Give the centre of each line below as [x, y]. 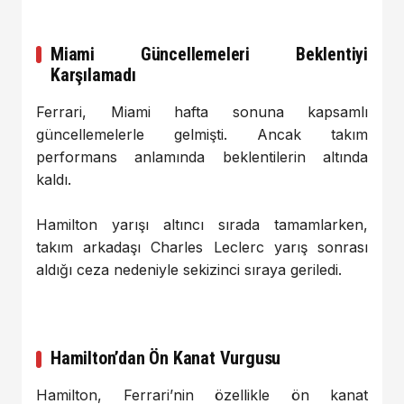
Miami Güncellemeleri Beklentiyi [209, 54]
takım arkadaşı [94, 248]
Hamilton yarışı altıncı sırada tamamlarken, [202, 225]
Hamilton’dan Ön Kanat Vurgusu [166, 358]
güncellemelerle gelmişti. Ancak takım [202, 134]
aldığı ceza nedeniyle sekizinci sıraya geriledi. [189, 270]
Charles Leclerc [207, 248]
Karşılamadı [93, 74]
